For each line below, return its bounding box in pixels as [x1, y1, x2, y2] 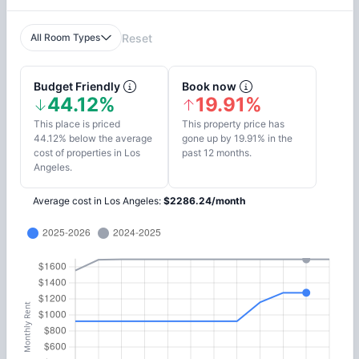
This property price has [181, 118, 284, 131]
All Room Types [30, 31, 101, 44]
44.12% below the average [33, 132, 152, 145]
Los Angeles [103, 195, 159, 208]
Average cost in [32, 195, 104, 208]
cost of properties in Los [33, 147, 140, 159]
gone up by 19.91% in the [181, 132, 292, 145]
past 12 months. [181, 147, 252, 159]
